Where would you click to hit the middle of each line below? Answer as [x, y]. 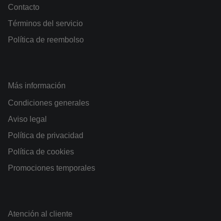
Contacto [24, 7]
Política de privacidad [46, 136]
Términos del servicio [45, 24]
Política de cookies [41, 152]
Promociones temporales [52, 168]
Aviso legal [27, 119]
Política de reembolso [46, 40]
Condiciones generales [49, 103]
